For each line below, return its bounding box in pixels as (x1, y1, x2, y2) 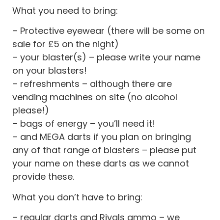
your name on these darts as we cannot (12, 157, 189, 170)
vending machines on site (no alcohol (12, 91, 177, 104)
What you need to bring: (12, 4, 118, 17)
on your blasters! (12, 64, 87, 77)
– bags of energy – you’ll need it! (12, 117, 155, 130)
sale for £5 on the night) (12, 38, 119, 51)
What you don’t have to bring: (12, 191, 142, 203)
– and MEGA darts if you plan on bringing (12, 131, 191, 143)
